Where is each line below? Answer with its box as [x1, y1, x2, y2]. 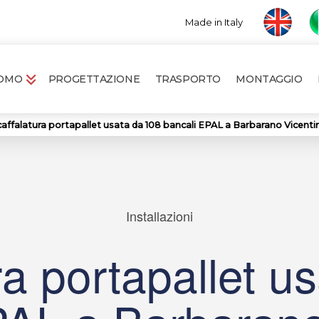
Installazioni [126, 206, 193, 226]
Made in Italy [185, 16, 246, 28]
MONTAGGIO [236, 73, 303, 86]
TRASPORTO [155, 73, 221, 86]
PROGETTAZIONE [48, 73, 140, 86]
